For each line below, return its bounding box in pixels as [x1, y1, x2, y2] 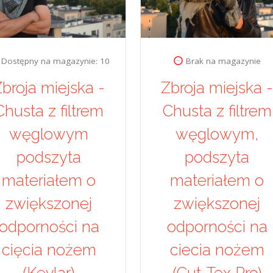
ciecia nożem [169, 241, 264, 260]
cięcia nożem [1, 241, 96, 260]
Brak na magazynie [186, 55, 261, 67]
